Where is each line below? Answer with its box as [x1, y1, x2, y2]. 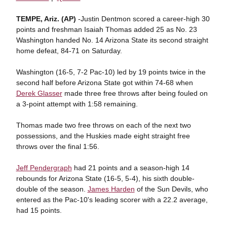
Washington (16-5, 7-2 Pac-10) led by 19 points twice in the [16, 68, 206, 76]
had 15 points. [16, 206, 62, 214]
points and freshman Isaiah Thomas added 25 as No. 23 [16, 25, 197, 33]
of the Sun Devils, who [134, 185, 208, 193]
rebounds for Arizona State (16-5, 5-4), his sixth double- [16, 174, 195, 182]
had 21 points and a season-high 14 [71, 164, 190, 172]
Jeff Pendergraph [16, 164, 72, 172]
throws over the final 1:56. [16, 142, 99, 150]
